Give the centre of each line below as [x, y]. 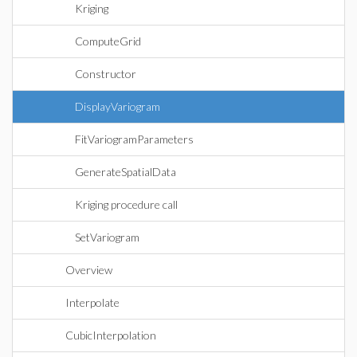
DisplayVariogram [118, 106]
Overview [89, 270]
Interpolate [92, 302]
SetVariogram [107, 237]
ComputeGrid [108, 41]
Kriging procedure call [126, 204]
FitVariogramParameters [134, 139]
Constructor [106, 74]
